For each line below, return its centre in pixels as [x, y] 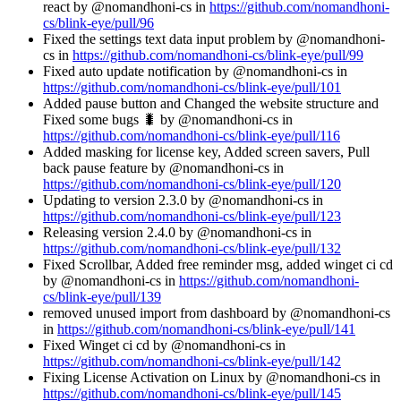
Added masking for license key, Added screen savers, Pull [206, 151]
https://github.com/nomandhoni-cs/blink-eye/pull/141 [206, 328]
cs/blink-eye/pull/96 [98, 22]
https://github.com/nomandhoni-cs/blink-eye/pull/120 [192, 183]
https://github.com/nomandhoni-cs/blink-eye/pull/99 [218, 55]
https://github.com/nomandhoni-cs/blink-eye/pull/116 [192, 135]
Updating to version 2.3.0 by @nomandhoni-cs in [183, 200]
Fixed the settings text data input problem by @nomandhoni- [214, 38]
